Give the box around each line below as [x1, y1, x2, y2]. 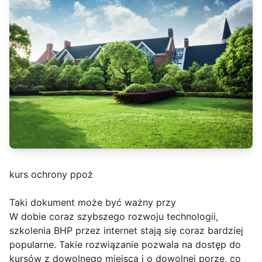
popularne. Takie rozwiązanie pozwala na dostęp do [9, 239, 241, 251]
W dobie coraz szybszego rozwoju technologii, [9, 211, 218, 223]
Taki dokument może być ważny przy [9, 196, 176, 209]
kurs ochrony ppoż [9, 168, 93, 181]
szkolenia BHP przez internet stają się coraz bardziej [9, 225, 243, 237]
